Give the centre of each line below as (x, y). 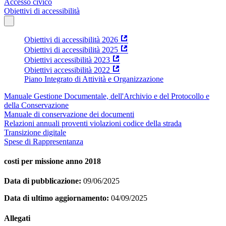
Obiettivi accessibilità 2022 (67, 70)
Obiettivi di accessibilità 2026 (71, 39)
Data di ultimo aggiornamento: (56, 198)
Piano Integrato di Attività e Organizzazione (94, 79)
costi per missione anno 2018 (52, 161)
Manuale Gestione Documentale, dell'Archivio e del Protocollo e (107, 96)
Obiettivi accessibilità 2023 (67, 60)
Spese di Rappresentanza (44, 141)
